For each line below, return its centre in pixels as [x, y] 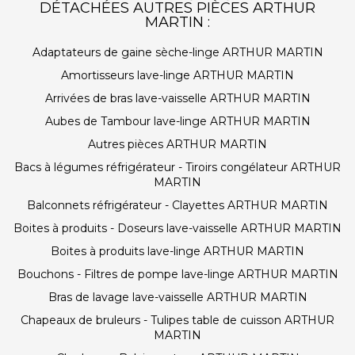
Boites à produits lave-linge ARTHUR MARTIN [177, 251]
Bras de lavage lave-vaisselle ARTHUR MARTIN [177, 297]
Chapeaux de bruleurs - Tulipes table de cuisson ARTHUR [177, 320]
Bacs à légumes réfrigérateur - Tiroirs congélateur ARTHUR [177, 167]
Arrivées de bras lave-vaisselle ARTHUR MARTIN [177, 98]
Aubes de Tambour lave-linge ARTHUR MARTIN [177, 121]
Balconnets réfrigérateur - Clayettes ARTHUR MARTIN [177, 205]
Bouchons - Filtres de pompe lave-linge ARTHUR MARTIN [177, 274]
